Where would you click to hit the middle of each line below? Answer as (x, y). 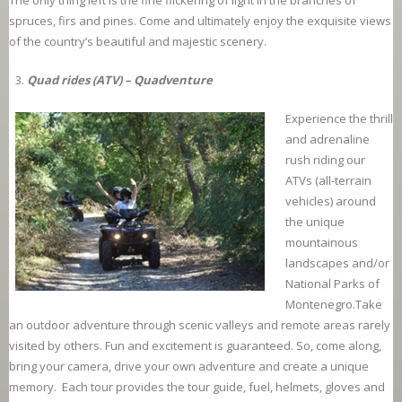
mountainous (322, 243)
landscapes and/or (337, 263)
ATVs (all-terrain (328, 181)
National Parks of (332, 284)
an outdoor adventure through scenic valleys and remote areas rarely (200, 325)
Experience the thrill (339, 119)
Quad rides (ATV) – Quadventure (120, 80)
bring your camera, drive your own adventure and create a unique (189, 367)
